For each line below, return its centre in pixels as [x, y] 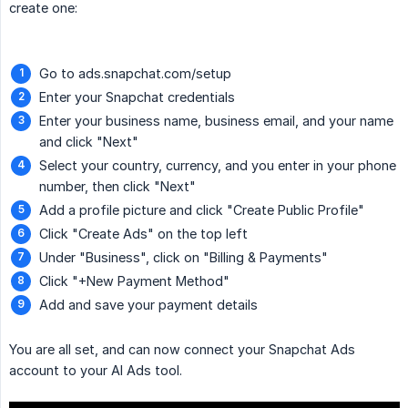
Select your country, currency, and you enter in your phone [218, 166]
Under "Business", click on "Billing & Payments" [184, 258]
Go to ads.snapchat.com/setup [135, 74]
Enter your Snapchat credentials [137, 97]
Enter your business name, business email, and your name [216, 121]
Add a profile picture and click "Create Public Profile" [202, 210]
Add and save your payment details [148, 305]
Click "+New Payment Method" [134, 281]
